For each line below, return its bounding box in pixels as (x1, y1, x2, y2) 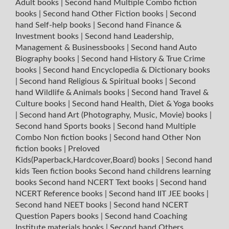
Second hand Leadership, (85, 32, 174, 40)
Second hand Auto (131, 43, 197, 52)
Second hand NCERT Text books (39, 178, 156, 187)
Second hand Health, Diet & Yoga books (72, 99, 214, 108)
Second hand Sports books (15, 122, 113, 130)
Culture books (15, 99, 68, 108)
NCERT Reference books (15, 189, 105, 198)
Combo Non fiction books (15, 133, 109, 142)
